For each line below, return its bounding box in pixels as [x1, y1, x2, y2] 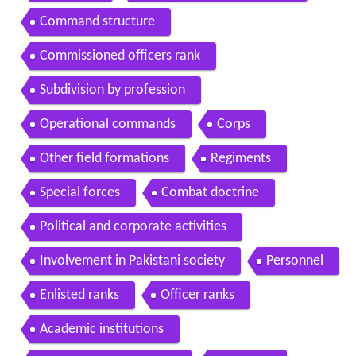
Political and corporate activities [39, 219, 226, 235]
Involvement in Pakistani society [39, 253, 225, 269]
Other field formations [39, 151, 169, 167]
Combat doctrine [161, 185, 259, 201]
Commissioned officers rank [39, 48, 200, 64]
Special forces [39, 185, 120, 201]
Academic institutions [39, 322, 164, 338]
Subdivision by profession [39, 83, 185, 99]
